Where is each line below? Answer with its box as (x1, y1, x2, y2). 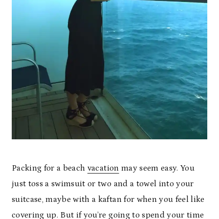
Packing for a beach (12, 163, 88, 174)
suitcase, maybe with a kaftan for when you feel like (12, 195, 205, 205)
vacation (87, 163, 119, 174)
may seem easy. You (119, 163, 195, 174)
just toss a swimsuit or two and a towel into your (12, 179, 194, 189)
